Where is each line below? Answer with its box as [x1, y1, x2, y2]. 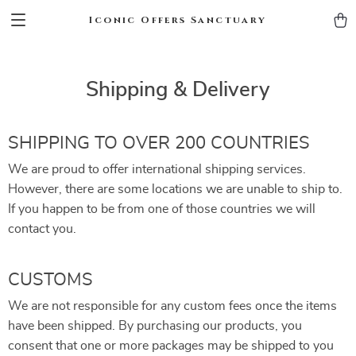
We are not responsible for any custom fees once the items [8, 300, 337, 312]
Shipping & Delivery [86, 79, 270, 100]
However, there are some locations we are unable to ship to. [8, 183, 342, 195]
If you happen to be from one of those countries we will [8, 203, 315, 215]
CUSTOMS [8, 271, 93, 288]
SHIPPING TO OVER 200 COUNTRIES [8, 134, 310, 152]
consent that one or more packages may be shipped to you [8, 339, 334, 352]
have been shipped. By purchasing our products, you [8, 319, 302, 332]
